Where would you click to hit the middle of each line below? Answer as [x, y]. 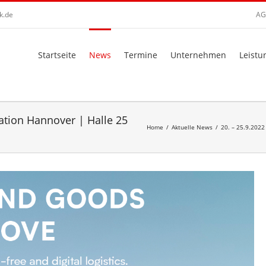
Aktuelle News [192, 127]
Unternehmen [198, 55]
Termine [141, 55]
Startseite [57, 55]
